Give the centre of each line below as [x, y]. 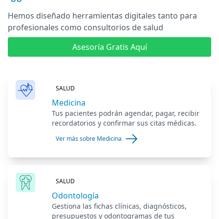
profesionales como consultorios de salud [86, 27]
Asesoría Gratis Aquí [109, 47]
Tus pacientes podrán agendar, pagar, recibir [125, 113]
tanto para [176, 15]
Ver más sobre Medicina [88, 138]
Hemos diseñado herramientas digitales [82, 15]
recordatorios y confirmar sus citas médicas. [124, 123]
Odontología [75, 195]
